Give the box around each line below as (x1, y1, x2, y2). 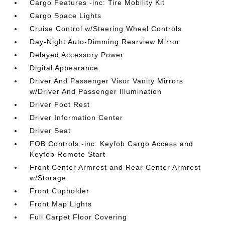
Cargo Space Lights (30, 12, 102, 20)
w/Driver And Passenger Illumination (30, 87, 162, 95)
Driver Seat (30, 127, 71, 135)
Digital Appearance (30, 64, 99, 72)
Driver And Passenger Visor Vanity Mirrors (30, 77, 184, 85)
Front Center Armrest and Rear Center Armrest (30, 163, 201, 171)
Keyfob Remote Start (30, 150, 106, 158)
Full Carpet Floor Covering (30, 213, 128, 221)
